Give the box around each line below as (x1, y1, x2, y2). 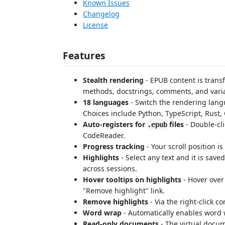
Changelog (83, 9, 120, 19)
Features (63, 49, 105, 62)
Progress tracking (83, 142, 145, 151)
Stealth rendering (83, 75, 144, 85)
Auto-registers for (83, 120, 147, 129)
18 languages (83, 97, 129, 107)
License (83, 20, 108, 30)
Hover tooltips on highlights (83, 175, 181, 184)
